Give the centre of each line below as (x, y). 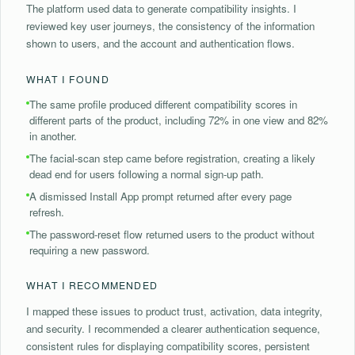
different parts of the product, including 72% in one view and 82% (179, 120)
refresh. (47, 212)
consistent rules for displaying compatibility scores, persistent (168, 345)
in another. (53, 136)
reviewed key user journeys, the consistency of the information (170, 25)
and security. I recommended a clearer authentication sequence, (173, 328)
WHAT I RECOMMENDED (92, 284)
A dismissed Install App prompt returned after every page (160, 196)
